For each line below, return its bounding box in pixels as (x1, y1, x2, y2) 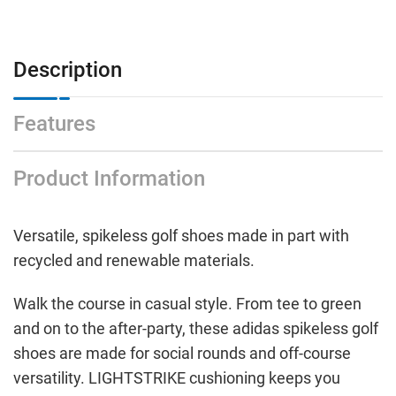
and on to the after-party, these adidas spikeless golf (13, 318, 378, 338)
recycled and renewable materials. (13, 250, 255, 270)
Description (13, 57, 122, 82)
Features (13, 110, 95, 136)
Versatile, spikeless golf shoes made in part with (13, 225, 349, 245)
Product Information (13, 165, 205, 191)
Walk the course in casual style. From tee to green (13, 293, 362, 313)
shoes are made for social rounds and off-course (13, 343, 351, 362)
